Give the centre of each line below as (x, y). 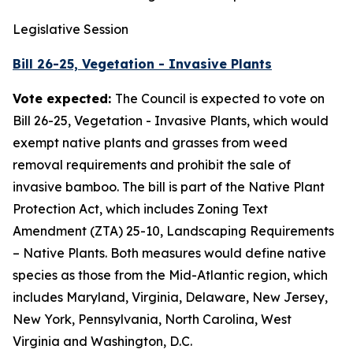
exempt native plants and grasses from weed (150, 143)
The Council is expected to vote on (220, 98)
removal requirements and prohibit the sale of (152, 165)
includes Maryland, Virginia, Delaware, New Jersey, (170, 297)
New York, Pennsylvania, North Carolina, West (152, 319)
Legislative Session (71, 29)
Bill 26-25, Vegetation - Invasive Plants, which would (171, 121)
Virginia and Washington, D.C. (102, 341)
